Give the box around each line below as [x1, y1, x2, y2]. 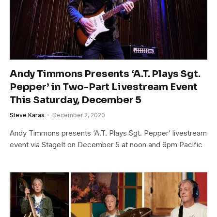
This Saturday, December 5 [10, 94, 142, 107]
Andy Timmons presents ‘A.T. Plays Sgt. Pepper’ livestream [10, 128, 207, 138]
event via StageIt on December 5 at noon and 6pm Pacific [10, 140, 202, 150]
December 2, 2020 [52, 111, 105, 119]
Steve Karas [10, 111, 45, 119]
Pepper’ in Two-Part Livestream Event [10, 81, 198, 93]
